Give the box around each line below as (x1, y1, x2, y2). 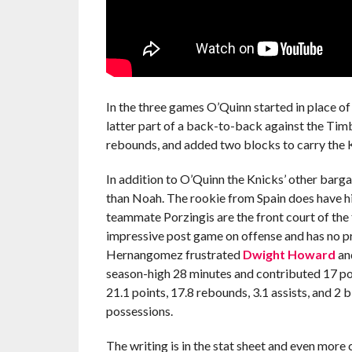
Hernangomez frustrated (105, 246, 243, 262)
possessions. (105, 302, 173, 318)
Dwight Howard (242, 246, 335, 262)
